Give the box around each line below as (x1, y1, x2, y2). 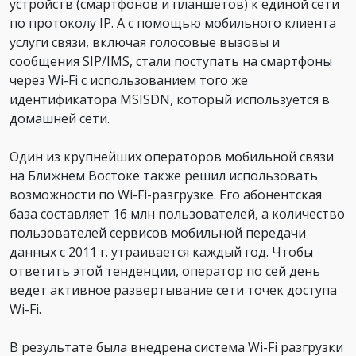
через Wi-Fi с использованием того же (10, 71, 248, 89)
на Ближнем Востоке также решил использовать (10, 166, 318, 184)
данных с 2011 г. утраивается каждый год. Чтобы (10, 242, 313, 261)
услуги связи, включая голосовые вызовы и (10, 33, 280, 51)
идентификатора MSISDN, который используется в (10, 90, 330, 108)
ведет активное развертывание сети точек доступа (10, 281, 337, 299)
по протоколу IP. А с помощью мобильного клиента (10, 14, 336, 32)
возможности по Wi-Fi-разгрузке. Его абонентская (10, 185, 322, 203)
